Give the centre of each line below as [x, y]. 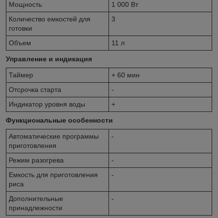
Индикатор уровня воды [47, 104]
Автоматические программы [54, 136]
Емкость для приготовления [53, 174]
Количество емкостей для [50, 19]
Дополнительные [36, 198]
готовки [20, 28]
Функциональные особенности [59, 120]
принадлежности [36, 208]
